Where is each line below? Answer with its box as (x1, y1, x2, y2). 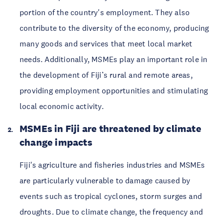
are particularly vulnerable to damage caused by (20, 175, 191, 185)
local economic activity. (20, 101, 104, 111)
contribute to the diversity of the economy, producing (20, 23, 209, 33)
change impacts (20, 136, 92, 148)
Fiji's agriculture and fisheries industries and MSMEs (20, 160, 205, 170)
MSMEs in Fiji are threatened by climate (20, 123, 201, 134)
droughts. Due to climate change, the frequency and (20, 207, 203, 217)
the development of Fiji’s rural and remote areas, (20, 70, 193, 80)
